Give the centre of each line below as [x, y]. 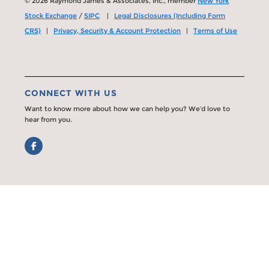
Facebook [47, 144]
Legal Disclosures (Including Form [170, 15]
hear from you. [49, 119]
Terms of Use [216, 30]
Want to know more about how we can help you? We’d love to [128, 108]
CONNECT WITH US [71, 93]
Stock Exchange [51, 15]
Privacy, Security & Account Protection [117, 30]
